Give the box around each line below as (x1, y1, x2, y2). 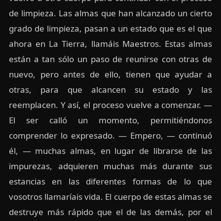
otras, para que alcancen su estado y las (8, 83, 213, 95)
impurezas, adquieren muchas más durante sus (8, 160, 213, 172)
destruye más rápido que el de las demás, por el (8, 206, 213, 218)
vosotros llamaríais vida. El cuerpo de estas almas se (8, 190, 213, 202)
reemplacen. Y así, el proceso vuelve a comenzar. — (8, 99, 213, 110)
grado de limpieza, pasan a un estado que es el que (8, 22, 213, 34)
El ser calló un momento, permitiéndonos (8, 114, 213, 126)
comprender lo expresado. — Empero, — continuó (8, 129, 213, 141)
